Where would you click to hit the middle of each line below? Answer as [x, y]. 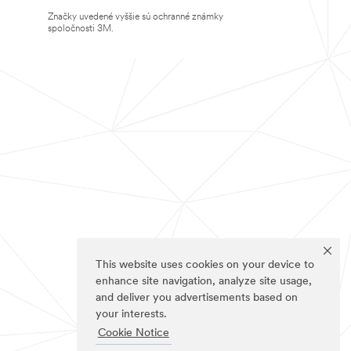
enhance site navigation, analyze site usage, [204, 282]
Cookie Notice [133, 334]
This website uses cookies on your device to [205, 266]
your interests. [131, 315]
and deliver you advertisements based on [197, 299]
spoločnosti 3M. [81, 29]
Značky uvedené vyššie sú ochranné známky [136, 17]
